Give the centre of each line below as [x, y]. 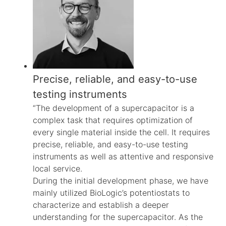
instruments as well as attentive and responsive [123, 156]
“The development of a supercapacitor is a [114, 108]
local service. [58, 168]
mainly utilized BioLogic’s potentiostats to [111, 192]
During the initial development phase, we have [121, 180]
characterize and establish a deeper [101, 205]
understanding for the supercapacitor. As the [118, 217]
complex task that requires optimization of [113, 120]
